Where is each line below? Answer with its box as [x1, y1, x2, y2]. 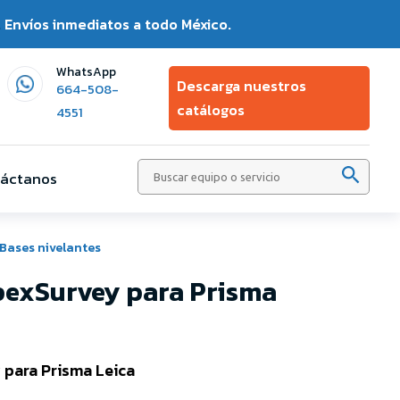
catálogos [177, 98, 246, 121]
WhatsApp [55, 62, 116, 80]
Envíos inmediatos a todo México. [4, 13, 231, 35]
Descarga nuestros [177, 74, 307, 96]
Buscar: [137, 159, 198, 187]
